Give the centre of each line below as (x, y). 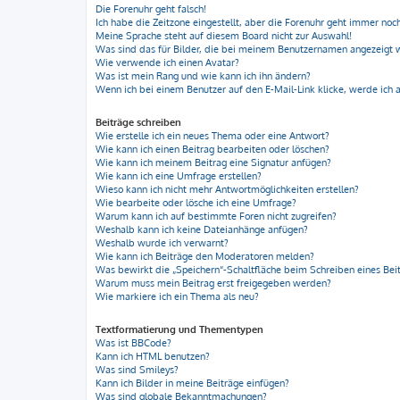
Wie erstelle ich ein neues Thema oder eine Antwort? (212, 136)
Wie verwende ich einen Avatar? (167, 62)
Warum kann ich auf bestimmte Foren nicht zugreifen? (216, 216)
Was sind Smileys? (137, 370)
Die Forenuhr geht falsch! (151, 9)
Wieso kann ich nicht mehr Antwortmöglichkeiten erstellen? (227, 189)
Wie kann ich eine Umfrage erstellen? (179, 176)
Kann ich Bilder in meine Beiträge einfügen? (192, 383)
